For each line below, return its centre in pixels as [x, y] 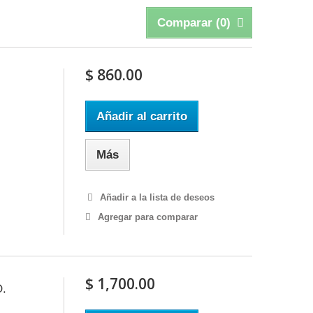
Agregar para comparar [147, 217]
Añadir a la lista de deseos [155, 197]
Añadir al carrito [141, 116]
